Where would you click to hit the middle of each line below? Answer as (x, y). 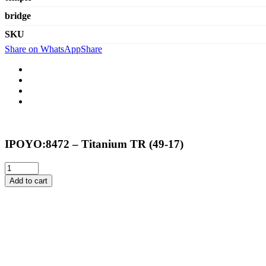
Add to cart (28, 181)
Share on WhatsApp (43, 49)
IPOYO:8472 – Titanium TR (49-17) (94, 144)
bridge (18, 15)
